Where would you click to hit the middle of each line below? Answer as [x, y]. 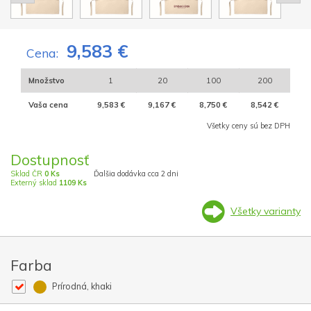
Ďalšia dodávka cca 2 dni [136, 174]
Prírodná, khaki [81, 286]
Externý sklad [35, 183]
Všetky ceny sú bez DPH [249, 126]
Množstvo [46, 81]
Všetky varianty [266, 211]
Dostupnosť [50, 160]
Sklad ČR [27, 174]
